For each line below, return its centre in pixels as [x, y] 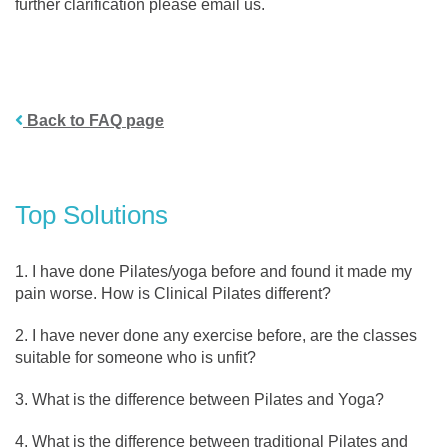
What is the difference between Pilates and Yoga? [208, 399]
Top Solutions [91, 215]
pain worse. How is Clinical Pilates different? [173, 293]
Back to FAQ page [93, 120]
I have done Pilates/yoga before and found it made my [222, 271]
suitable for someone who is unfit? [135, 357]
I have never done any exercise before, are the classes [224, 335]
